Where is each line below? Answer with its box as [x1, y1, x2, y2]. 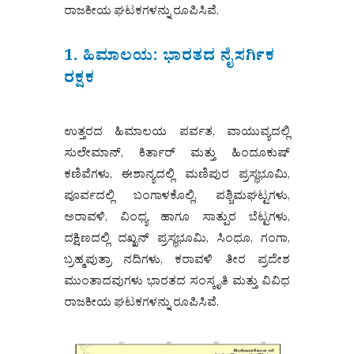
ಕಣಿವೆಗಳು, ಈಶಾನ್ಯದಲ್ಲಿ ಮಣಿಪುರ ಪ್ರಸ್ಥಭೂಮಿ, [63, 167, 291, 187]
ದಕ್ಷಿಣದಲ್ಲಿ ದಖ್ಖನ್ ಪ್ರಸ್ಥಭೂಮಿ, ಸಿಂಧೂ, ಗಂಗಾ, [63, 231, 291, 251]
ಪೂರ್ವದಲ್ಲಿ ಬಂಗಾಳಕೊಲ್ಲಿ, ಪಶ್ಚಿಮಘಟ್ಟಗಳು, [63, 188, 291, 209]
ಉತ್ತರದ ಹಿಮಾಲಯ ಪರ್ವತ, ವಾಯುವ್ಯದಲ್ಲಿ [63, 124, 291, 145]
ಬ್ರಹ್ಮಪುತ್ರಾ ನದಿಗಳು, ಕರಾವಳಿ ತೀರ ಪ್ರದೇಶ [63, 252, 291, 273]
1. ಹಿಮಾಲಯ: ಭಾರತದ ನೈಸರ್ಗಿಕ [63, 46, 275, 72]
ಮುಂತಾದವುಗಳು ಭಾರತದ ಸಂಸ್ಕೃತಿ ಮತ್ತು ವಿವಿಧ [63, 273, 291, 294]
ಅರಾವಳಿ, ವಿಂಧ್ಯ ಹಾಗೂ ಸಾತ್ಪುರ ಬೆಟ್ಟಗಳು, [63, 209, 291, 230]
